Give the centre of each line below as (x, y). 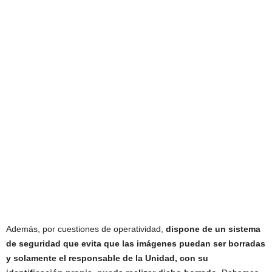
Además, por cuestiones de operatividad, (86, 229)
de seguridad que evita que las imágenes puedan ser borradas (136, 243)
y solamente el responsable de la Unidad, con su (107, 258)
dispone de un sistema (213, 229)
